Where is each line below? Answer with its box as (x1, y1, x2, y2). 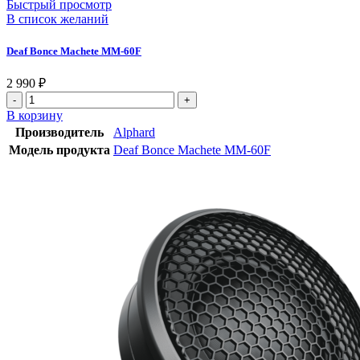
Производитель (15, 125, 104, 140)
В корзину (6, 108, 63, 123)
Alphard (113, 125, 155, 140)
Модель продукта (9, 143, 110, 157)
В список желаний (6, 11, 108, 26)
